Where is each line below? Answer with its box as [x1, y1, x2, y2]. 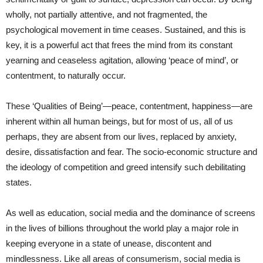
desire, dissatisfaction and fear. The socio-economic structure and [6, 146, 257, 157]
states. [6, 177, 34, 187]
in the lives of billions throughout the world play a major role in [6, 222, 238, 233]
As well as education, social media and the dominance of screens [6, 207, 255, 218]
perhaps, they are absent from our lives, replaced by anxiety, [6, 131, 237, 141]
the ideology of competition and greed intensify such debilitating [6, 161, 245, 172]
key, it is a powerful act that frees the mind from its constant [6, 39, 232, 50]
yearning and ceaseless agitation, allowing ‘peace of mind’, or [6, 55, 238, 65]
